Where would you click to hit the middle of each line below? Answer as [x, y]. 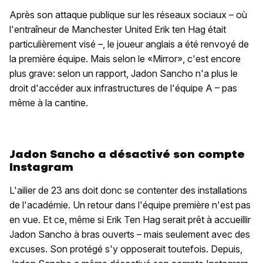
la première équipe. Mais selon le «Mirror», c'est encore [125, 59]
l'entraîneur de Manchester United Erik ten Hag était [118, 30]
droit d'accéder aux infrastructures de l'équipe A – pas [123, 88]
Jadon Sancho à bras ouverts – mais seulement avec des [130, 235]
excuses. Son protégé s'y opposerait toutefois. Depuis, [126, 249]
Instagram [41, 167]
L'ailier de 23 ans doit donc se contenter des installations [128, 190]
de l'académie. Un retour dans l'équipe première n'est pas [130, 205]
